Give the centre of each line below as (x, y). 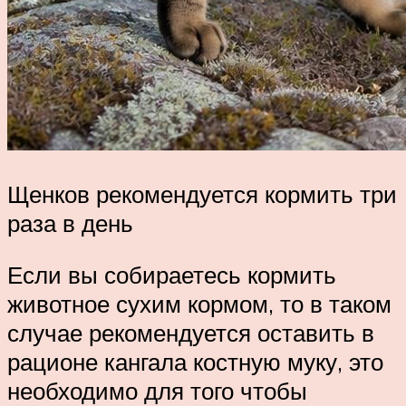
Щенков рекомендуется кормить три (202, 193)
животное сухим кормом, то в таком (199, 304)
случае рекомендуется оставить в (191, 333)
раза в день (70, 222)
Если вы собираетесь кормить (172, 275)
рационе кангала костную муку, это (195, 362)
